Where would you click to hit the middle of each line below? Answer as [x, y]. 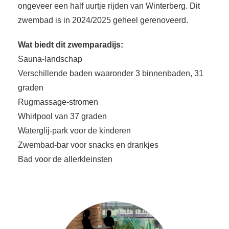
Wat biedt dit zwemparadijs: [71, 45]
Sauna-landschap [50, 59]
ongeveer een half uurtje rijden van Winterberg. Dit [109, 6]
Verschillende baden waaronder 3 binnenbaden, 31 [111, 74]
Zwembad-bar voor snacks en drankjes [88, 145]
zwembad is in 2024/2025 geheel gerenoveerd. [103, 20]
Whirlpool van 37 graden [62, 117]
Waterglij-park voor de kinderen [74, 131]
